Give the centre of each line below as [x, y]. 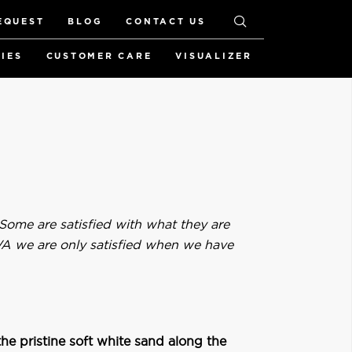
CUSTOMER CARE [99, 56]
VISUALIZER [214, 56]
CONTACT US [166, 21]
